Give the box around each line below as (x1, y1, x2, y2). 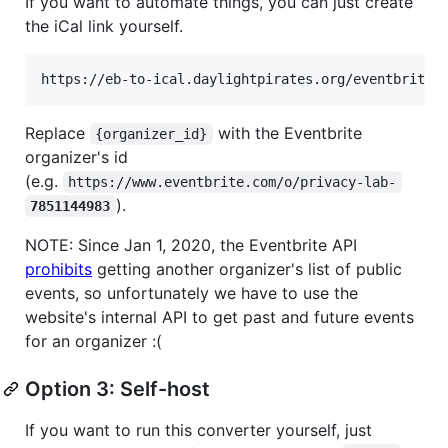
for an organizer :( (25, 330, 162, 351)
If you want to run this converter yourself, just (25, 419, 372, 440)
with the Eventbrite (212, 122, 367, 143)
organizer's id (25, 146, 128, 167)
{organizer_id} (95, 125, 208, 142)
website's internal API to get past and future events (25, 306, 414, 327)
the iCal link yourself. (25, 15, 183, 36)
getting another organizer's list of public (92, 258, 402, 279)
